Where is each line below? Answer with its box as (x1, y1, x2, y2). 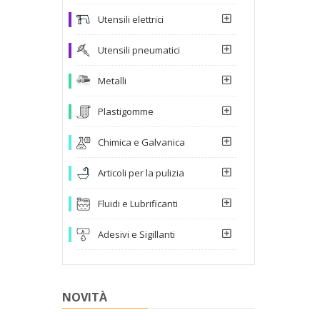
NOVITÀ (62, 289, 107, 305)
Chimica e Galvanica (98, 135, 185, 149)
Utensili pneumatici (98, 43, 180, 56)
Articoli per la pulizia (98, 166, 184, 179)
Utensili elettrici (98, 12, 164, 26)
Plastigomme (98, 104, 154, 118)
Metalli (98, 74, 126, 87)
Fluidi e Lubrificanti (98, 196, 178, 210)
